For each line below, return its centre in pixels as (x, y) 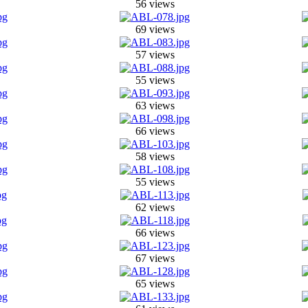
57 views (155, 54)
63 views (155, 105)
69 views (155, 29)
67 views (155, 258)
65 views (155, 283)
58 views (155, 156)
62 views (155, 207)
